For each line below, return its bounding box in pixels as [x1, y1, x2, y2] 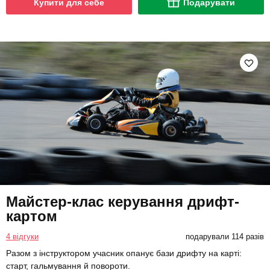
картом [6, 208, 57, 225]
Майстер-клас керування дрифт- [6, 193, 239, 210]
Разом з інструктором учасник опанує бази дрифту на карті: [6, 248, 242, 259]
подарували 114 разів [185, 232, 264, 242]
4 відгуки [6, 232, 39, 242]
